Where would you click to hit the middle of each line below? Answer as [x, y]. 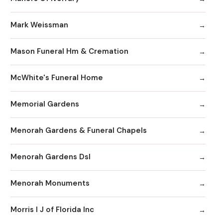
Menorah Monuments [50, 183]
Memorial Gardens [45, 104]
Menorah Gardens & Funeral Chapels [79, 131]
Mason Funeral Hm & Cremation [69, 52]
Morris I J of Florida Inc [52, 210]
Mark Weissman [39, 25]
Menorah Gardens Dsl [51, 157]
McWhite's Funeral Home [57, 78]
